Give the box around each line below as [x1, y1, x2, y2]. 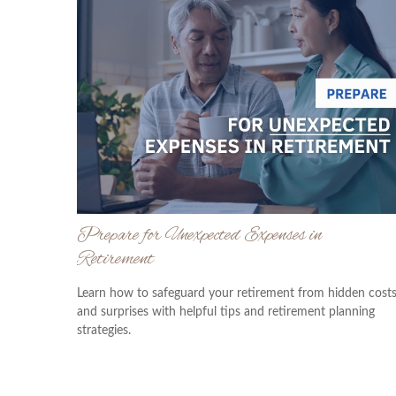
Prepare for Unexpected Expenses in [77, 223, 322, 247]
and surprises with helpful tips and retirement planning [77, 305, 375, 318]
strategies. [77, 324, 131, 337]
